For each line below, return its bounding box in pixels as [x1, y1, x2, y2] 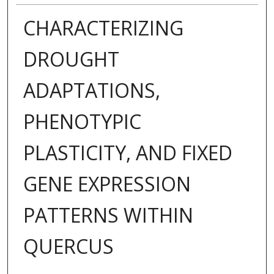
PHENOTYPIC [23, 108, 141, 135]
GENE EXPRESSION [23, 171, 191, 198]
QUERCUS [23, 233, 114, 260]
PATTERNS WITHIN [23, 202, 193, 229]
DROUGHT [23, 46, 119, 73]
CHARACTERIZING [23, 15, 183, 42]
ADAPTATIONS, [23, 77, 160, 104]
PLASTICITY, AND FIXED [23, 139, 232, 166]
